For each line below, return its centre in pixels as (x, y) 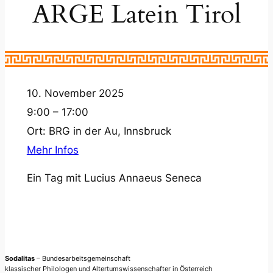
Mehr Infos (52, 150)
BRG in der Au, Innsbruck (110, 131)
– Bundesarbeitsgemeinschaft (83, 258)
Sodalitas (21, 258)
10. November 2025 (75, 93)
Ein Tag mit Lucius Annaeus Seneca (114, 178)
